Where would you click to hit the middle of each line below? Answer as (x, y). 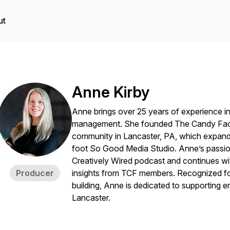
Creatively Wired (102, 161)
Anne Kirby (111, 92)
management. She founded (123, 124)
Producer (35, 173)
